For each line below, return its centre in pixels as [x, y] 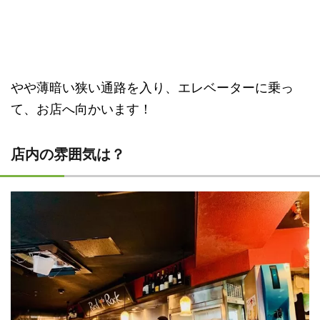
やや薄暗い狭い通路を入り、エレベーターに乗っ [152, 88]
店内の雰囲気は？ [68, 155]
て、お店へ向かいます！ [81, 109]
